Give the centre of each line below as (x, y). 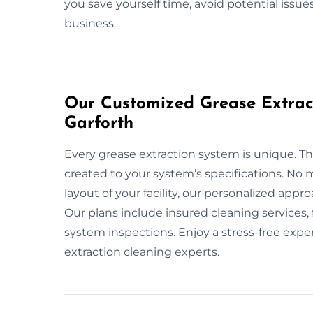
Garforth (99, 123)
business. (90, 23)
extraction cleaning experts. (142, 252)
